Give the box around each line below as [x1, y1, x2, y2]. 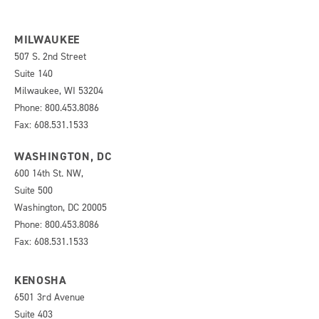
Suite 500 [14, 184, 53, 197]
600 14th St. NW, [14, 167, 83, 180]
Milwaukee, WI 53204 [14, 84, 103, 98]
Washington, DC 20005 [14, 201, 107, 214]
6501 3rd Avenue [14, 291, 85, 304]
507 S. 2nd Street [14, 50, 86, 63]
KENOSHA [14, 273, 67, 288]
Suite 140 [14, 67, 53, 80]
